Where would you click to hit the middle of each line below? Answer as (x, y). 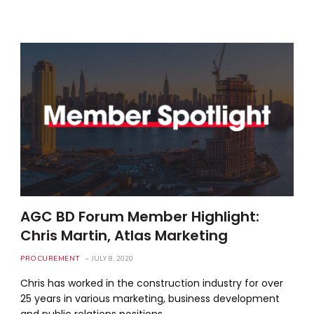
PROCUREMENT (50, 258)
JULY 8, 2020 (112, 258)
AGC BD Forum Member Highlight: (140, 216)
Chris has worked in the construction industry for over (152, 283)
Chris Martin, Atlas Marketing (124, 235)
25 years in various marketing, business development (150, 298)
